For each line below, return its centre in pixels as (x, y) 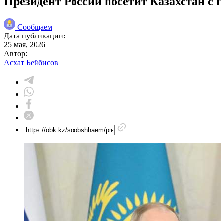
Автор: (16, 53)
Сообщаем (35, 27)
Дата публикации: (35, 36)
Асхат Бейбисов (31, 62)
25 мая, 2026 (25, 44)
